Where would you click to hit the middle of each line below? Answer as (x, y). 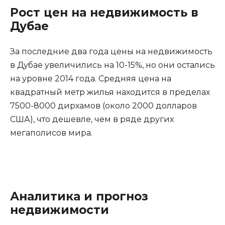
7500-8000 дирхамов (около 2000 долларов (103, 105)
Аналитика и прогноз (79, 196)
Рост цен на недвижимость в (104, 12)
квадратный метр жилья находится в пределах (110, 92)
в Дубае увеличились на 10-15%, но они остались (113, 65)
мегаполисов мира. (51, 133)
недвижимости (60, 210)
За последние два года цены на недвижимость (111, 51)
